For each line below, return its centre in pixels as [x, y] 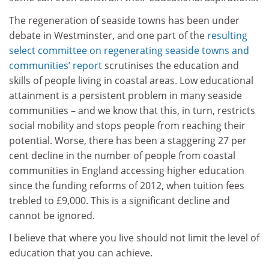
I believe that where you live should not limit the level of [134, 238]
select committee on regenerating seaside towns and [129, 50]
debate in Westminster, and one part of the [108, 35]
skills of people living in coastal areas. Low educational [131, 80]
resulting [227, 35]
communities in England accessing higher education [127, 170]
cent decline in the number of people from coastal [122, 155]
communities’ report [56, 65]
